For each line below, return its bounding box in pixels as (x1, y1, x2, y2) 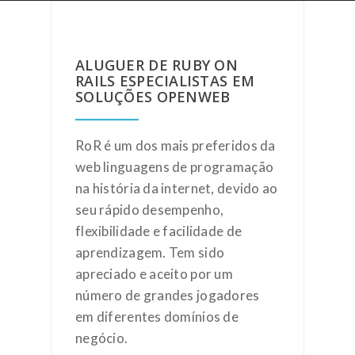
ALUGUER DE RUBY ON (75, 55, 239, 74)
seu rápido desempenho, (75, 201, 224, 218)
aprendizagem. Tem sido (75, 244, 225, 261)
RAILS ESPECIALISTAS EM (75, 71, 255, 90)
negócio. (75, 330, 128, 346)
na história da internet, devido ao (75, 180, 278, 197)
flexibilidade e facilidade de (75, 223, 242, 239)
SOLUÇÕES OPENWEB (75, 87, 231, 106)
